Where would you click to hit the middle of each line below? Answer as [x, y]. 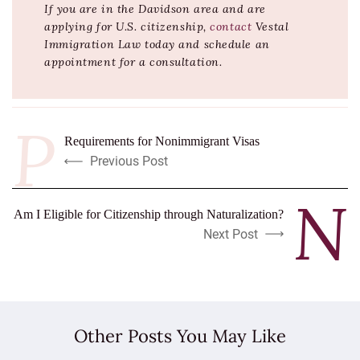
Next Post [231, 235]
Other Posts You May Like [180, 336]
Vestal [270, 27]
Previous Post [129, 162]
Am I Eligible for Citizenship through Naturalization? [149, 215]
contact [231, 27]
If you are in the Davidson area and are [155, 9]
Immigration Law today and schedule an [157, 45]
